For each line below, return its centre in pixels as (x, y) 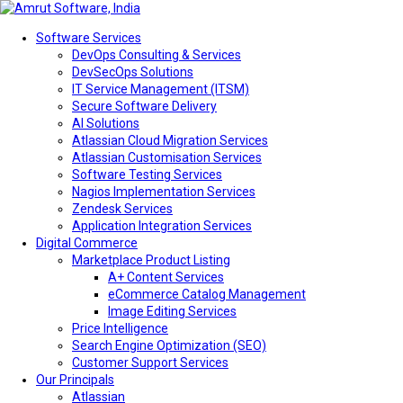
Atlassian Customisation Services (167, 157)
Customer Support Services (150, 363)
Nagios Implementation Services (164, 192)
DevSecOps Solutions (133, 72)
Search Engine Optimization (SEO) (169, 345)
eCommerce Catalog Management (207, 294)
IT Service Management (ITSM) (161, 89)
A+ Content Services (166, 277)
